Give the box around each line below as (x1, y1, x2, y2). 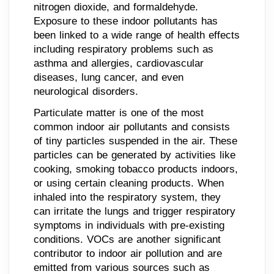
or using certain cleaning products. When (34, 177, 224, 189)
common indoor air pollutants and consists (34, 120, 230, 133)
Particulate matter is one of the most (34, 106, 204, 119)
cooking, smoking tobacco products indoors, (34, 163, 238, 175)
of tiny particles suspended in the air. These (34, 135, 237, 147)
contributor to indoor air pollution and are (34, 247, 222, 259)
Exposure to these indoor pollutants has (34, 15, 218, 27)
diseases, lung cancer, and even (34, 71, 183, 83)
